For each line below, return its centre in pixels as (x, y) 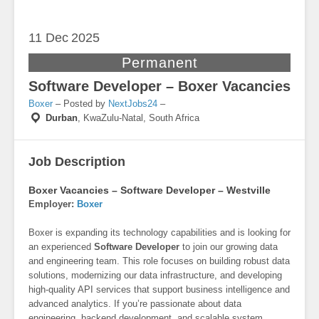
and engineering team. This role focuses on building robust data (159, 261)
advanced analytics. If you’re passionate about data (135, 304)
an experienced (61, 247)
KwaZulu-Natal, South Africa (141, 118)
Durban (62, 118)
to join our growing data (229, 247)
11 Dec (48, 38)
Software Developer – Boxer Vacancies (159, 87)
